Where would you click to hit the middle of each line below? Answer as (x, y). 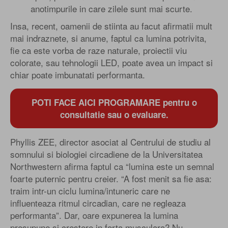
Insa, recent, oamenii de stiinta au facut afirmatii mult (111, 25)
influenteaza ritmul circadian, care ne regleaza (98, 203)
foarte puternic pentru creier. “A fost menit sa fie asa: (111, 178)
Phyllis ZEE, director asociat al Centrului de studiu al (110, 141)
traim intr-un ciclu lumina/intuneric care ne (90, 190)
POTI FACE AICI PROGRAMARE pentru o (114, 102)
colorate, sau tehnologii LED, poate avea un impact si (111, 62)
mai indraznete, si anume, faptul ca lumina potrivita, (108, 38)
